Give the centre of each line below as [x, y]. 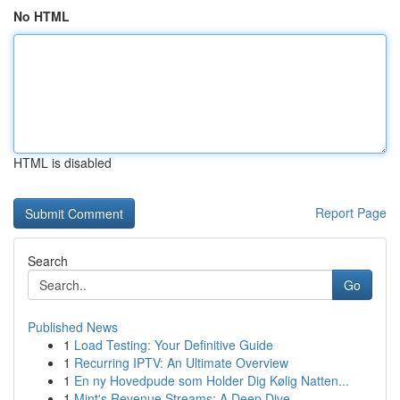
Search [48, 261]
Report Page [351, 212]
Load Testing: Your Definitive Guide [174, 345]
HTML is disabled [62, 162]
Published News [73, 327]
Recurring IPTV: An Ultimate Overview [181, 362]
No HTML [42, 16]
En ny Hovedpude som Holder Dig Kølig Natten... [212, 380]
